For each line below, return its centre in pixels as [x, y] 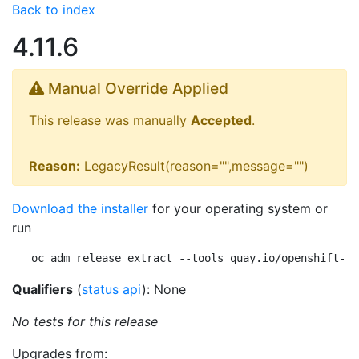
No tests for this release [85, 321]
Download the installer [80, 208]
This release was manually [110, 120]
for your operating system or [238, 208]
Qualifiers [42, 289]
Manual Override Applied [136, 88]
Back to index [54, 10]
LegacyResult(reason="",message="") [194, 166]
